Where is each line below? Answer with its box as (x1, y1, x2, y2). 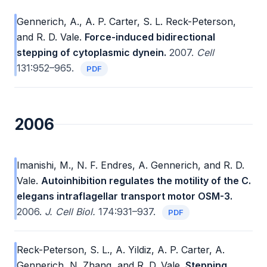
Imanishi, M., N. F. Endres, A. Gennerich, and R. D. (17, 159, 244, 172)
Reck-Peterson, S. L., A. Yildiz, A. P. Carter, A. (17, 244, 225, 256)
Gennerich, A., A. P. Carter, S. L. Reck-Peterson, (17, 15, 236, 28)
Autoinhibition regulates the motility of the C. (41, 175, 251, 187)
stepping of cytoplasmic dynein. (17, 46, 166, 59)
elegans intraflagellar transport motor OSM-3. (17, 190, 232, 203)
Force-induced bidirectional (85, 31, 215, 44)
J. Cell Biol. (45, 206, 95, 218)
